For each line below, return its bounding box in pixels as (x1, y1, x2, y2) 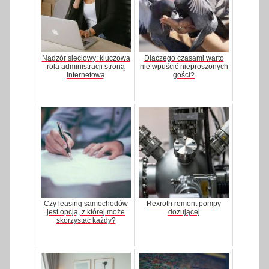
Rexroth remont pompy (147, 199, 221, 208)
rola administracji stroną (47, 62, 125, 71)
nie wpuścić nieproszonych (139, 62, 228, 71)
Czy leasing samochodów (44, 199, 128, 208)
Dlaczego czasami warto (144, 54, 224, 63)
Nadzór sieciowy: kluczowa (41, 54, 130, 63)
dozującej (168, 208, 200, 217)
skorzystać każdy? (56, 216, 116, 225)
